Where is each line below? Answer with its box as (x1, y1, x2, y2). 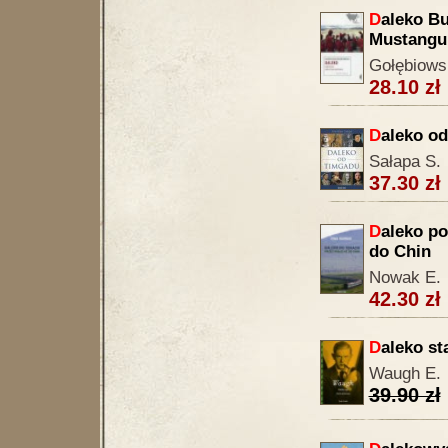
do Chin (368, 242, 431, 261)
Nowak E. (368, 268, 441, 287)
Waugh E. (368, 364, 441, 383)
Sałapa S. (368, 152, 441, 171)
